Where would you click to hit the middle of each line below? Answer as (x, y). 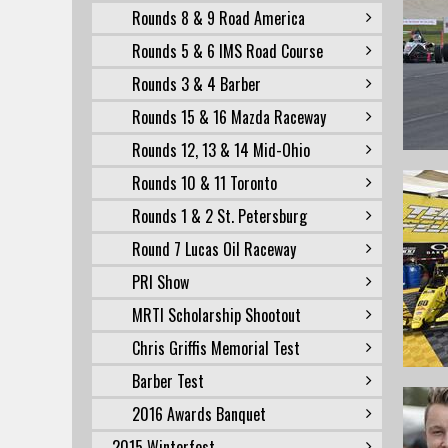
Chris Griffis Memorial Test (216, 348)
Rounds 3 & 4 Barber (196, 84)
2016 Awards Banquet (199, 414)
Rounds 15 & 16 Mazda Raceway (229, 117)
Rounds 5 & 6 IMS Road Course (227, 51)
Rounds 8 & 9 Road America (218, 18)
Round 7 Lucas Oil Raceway (214, 249)
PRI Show (160, 282)
